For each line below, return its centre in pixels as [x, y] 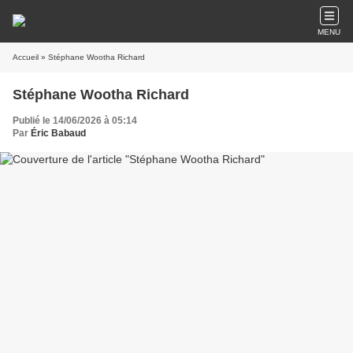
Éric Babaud [58, 133]
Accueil [26, 57]
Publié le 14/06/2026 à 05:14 [75, 121]
